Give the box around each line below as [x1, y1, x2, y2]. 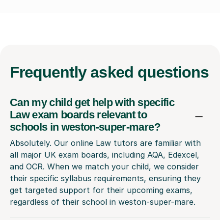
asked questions [90, 63, 209, 81]
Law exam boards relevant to [10, 108, 147, 121]
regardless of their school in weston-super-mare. [10, 196, 195, 207]
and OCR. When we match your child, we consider [10, 161, 199, 171]
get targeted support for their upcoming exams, [10, 185, 192, 195]
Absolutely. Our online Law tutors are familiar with [10, 137, 201, 148]
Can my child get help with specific [10, 96, 174, 109]
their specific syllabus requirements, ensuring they [10, 173, 201, 183]
